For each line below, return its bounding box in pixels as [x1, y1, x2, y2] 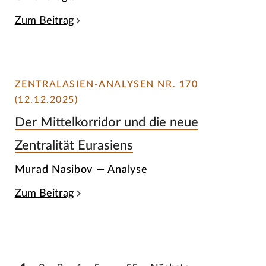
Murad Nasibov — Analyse [14, 163, 148, 175]
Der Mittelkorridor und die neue [14, 116, 198, 129]
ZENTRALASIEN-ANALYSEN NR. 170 [14, 79, 198, 89]
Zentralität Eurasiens [14, 139, 133, 153]
